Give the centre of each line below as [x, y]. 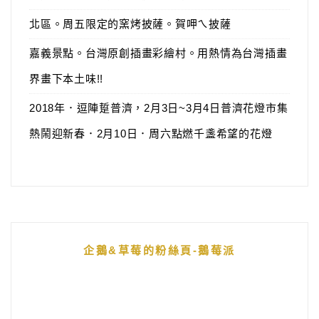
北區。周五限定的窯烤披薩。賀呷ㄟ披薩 [130, 24]
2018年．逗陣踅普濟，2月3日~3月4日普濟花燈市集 [159, 108]
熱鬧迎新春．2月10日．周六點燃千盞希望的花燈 [151, 134]
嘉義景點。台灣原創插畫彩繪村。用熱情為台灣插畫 [158, 53]
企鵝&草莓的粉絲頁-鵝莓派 [159, 250]
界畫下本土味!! [66, 79]
